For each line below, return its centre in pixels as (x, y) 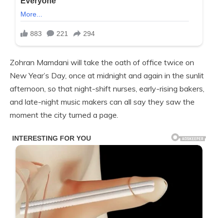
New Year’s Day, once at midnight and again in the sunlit (107, 75)
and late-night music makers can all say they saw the (102, 101)
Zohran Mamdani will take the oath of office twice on (102, 62)
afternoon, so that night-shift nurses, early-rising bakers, (107, 88)
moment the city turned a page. (64, 115)
